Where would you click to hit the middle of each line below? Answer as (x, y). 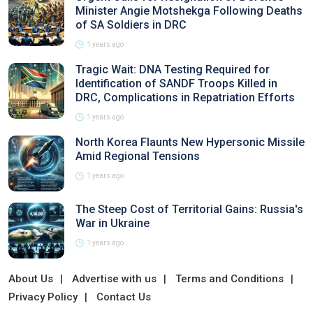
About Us (31, 279)
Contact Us (124, 297)
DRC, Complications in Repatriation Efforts (185, 97)
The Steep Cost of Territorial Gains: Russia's (189, 209)
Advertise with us (114, 279)
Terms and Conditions (230, 279)
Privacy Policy (43, 297)
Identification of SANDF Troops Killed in (176, 83)
